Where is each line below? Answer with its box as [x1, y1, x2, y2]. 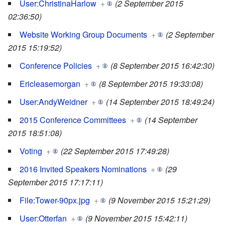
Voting [20, 145, 42, 157]
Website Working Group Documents [20, 29, 147, 41]
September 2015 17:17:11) [8, 176, 103, 188]
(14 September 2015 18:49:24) [106, 96, 214, 108]
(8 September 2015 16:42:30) [110, 60, 214, 72]
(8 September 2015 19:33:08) [99, 78, 203, 90]
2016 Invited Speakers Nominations [20, 163, 147, 175]
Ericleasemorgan [20, 78, 80, 90]
